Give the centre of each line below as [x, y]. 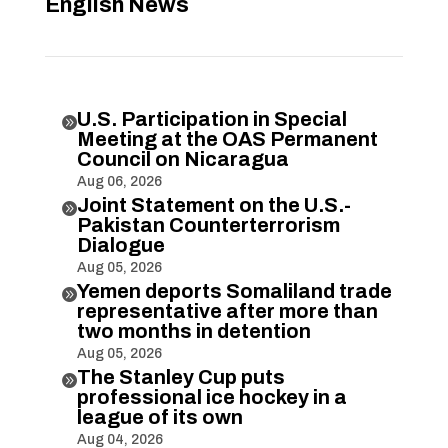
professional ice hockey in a [211, 397]
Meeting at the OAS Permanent [227, 139]
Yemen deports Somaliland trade [234, 291]
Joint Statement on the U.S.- [213, 205]
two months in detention [193, 331]
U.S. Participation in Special [211, 119]
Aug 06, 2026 [119, 182]
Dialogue [120, 245]
